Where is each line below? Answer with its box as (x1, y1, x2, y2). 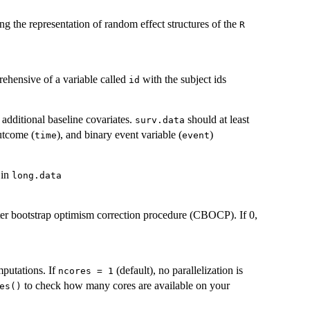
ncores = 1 (58, 266, 113, 277)
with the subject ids (140, 73, 226, 86)
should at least (185, 113, 249, 126)
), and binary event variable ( (57, 129, 182, 141)
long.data (12, 170, 62, 181)
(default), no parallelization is (113, 264, 243, 277)
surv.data (135, 115, 185, 126)
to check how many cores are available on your (21, 280, 230, 292)
